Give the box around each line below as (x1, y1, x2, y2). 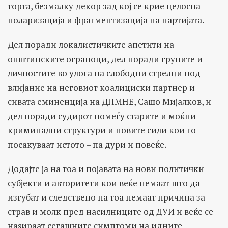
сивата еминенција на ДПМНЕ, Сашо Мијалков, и (8, 95, 211, 107)
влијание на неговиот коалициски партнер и (8, 81, 195, 93)
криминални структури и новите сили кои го (8, 124, 196, 136)
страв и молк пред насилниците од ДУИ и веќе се (8, 205, 213, 217)
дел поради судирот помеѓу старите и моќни (8, 109, 196, 122)
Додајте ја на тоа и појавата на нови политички (8, 162, 204, 175)
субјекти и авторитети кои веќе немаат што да (8, 177, 200, 189)
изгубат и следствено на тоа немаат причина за (8, 191, 205, 203)
